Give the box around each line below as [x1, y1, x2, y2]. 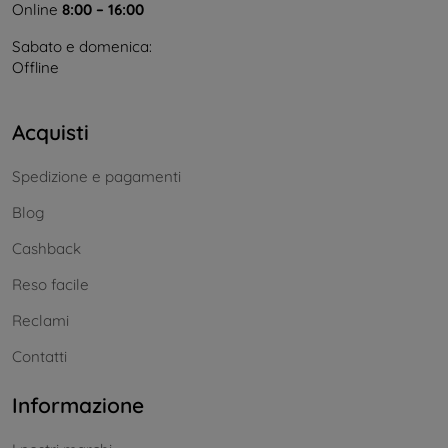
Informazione [12, 392, 144, 419]
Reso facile [12, 275, 89, 295]
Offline [12, 57, 59, 77]
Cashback [12, 239, 81, 259]
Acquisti [12, 118, 89, 145]
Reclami [12, 311, 69, 331]
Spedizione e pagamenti [12, 167, 181, 187]
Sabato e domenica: [12, 36, 152, 56]
